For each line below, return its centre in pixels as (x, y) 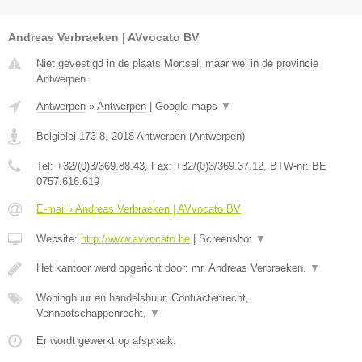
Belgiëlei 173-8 (71, 137)
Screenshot (227, 239)
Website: (59, 239)
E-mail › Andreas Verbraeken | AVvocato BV (139, 209)
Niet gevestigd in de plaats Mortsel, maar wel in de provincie (177, 64)
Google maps (188, 107)
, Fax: (160, 166)
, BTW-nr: (288, 166)
